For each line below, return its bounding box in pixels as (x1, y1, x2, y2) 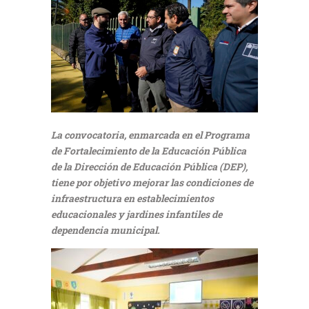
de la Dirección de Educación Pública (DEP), (51, 159, 248, 173)
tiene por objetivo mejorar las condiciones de (51, 175, 253, 189)
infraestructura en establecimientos (51, 191, 214, 205)
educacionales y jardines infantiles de (51, 207, 222, 221)
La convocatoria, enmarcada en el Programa (51, 128, 250, 141)
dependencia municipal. (51, 223, 160, 237)
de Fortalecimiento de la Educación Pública (51, 143, 246, 157)
